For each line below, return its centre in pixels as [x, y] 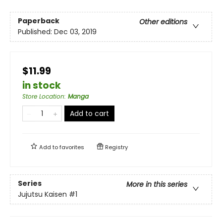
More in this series [157, 184]
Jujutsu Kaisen [42, 194]
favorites [72, 147]
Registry [116, 147]
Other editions [163, 22]
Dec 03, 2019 [75, 31]
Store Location [43, 96]
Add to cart [89, 113]
